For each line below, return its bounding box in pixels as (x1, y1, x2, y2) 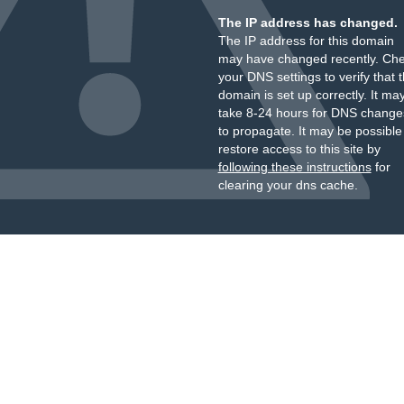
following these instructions (217, 160, 372, 174)
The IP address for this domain (217, 33, 394, 48)
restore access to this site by (217, 142, 381, 156)
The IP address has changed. (217, 15, 398, 30)
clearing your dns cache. (217, 178, 358, 192)
